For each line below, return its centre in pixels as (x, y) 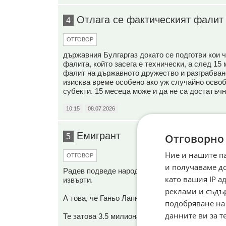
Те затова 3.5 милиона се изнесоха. (124, 216)
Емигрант (98, 136)
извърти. (78, 180)
